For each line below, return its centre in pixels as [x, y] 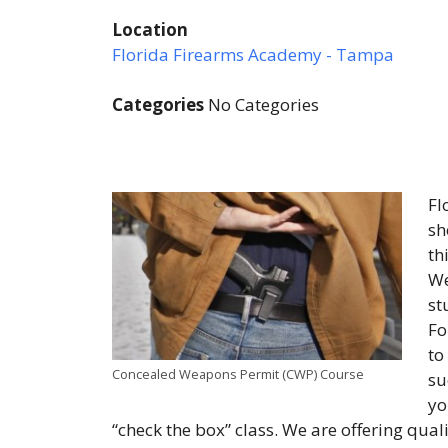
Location [150, 29]
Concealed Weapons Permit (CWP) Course [238, 374]
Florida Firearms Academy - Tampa [253, 54]
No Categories [261, 104]
